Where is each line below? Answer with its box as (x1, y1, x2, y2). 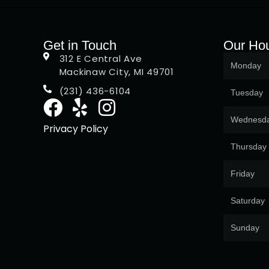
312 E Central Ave (59, 52, 142, 65)
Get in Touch (43, 37, 116, 53)
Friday (231, 168, 255, 178)
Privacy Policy (43, 121, 108, 136)
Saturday (231, 195, 265, 205)
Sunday (231, 222, 259, 232)
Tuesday (231, 87, 263, 97)
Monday (231, 60, 261, 70)
